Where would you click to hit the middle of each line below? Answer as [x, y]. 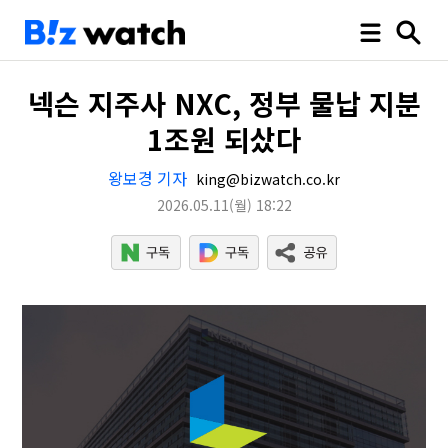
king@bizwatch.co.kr [266, 179]
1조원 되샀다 [224, 139]
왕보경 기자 [147, 178]
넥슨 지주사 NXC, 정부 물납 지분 [224, 103]
